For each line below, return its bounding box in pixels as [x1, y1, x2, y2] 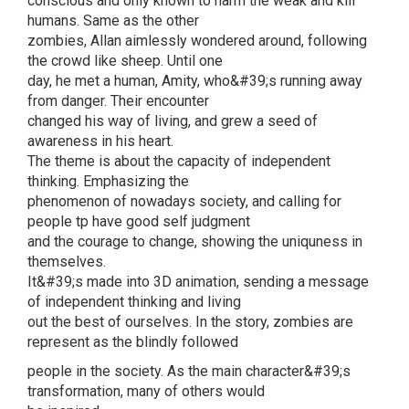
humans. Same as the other [27, 11, 199, 29]
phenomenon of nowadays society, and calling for [27, 192, 341, 210]
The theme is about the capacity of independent [27, 152, 330, 170]
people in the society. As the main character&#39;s [27, 362, 351, 380]
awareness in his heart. [27, 131, 173, 150]
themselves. [27, 252, 106, 270]
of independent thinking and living [27, 292, 241, 310]
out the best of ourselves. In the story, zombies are [27, 312, 353, 330]
